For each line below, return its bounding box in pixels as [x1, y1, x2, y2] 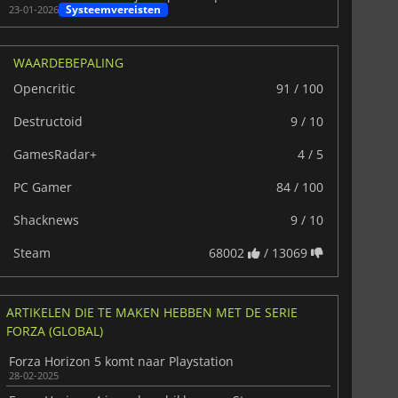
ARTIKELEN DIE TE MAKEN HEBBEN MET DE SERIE [5, 303, 298, 321]
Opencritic [12, 79, 76, 97]
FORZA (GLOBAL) [5, 322, 103, 339]
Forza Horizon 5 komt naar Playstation [8, 352, 234, 370]
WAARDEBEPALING [12, 53, 123, 71]
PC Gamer [12, 178, 72, 195]
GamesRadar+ [12, 145, 97, 163]
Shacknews [12, 211, 79, 228]
